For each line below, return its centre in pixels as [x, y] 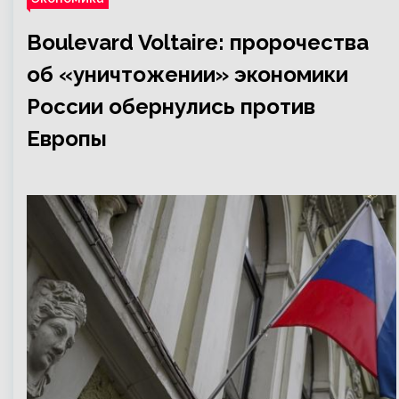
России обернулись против [171, 106]
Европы [67, 138]
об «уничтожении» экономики [187, 74]
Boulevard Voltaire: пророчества [198, 42]
